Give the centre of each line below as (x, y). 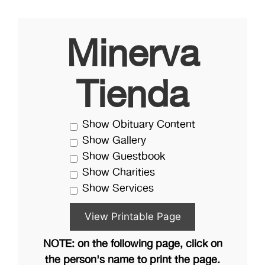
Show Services (118, 189)
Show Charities (119, 173)
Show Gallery (114, 141)
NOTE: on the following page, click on (132, 244)
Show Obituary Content (139, 125)
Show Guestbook (124, 157)
